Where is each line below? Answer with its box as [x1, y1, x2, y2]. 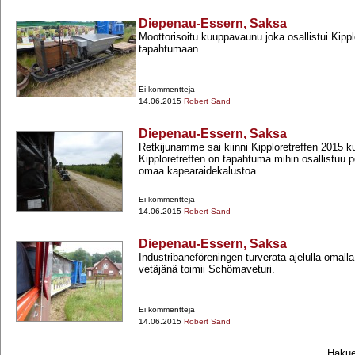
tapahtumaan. [139, 43, 201, 55]
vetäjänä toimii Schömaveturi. [139, 263, 275, 276]
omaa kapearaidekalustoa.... [139, 165, 269, 177]
